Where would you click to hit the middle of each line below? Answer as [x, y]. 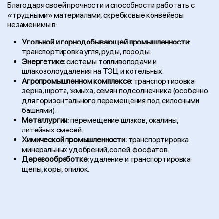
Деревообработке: [55, 159]
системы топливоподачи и [111, 61]
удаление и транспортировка [140, 159]
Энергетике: [44, 61]
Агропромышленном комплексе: [77, 81]
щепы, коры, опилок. [56, 169]
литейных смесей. [53, 130]
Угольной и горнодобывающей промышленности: [106, 42]
